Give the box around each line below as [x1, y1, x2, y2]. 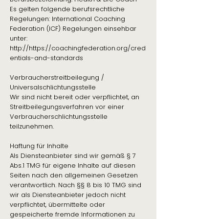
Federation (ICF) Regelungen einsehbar [10, 24, 136, 33]
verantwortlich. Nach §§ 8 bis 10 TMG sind [10, 180, 141, 190]
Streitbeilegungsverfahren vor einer [10, 102, 124, 111]
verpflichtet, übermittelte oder [10, 200, 105, 209]
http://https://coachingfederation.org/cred [10, 44, 146, 53]
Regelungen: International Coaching [10, 14, 125, 23]
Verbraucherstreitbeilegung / [10, 73, 104, 82]
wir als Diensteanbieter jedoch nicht [10, 190, 126, 199]
